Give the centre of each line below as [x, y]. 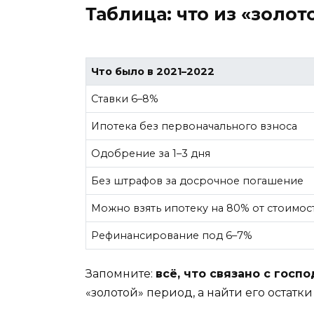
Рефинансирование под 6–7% [172, 235]
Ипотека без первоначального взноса [194, 126]
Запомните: [121, 274]
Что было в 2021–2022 [153, 71]
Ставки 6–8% [125, 98]
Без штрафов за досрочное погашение [198, 180]
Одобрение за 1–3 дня [151, 153]
